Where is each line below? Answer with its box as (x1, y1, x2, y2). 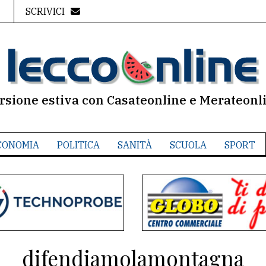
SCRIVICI (25, 5, 65, 17)
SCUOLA (169, 139, 207, 151)
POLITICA (56, 139, 100, 151)
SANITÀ (117, 139, 152, 151)
